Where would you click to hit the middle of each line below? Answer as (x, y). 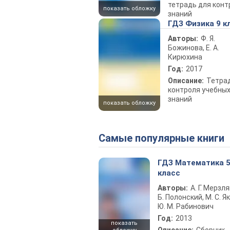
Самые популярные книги (165, 138)
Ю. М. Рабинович (186, 206)
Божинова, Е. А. (194, 47)
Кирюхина (185, 57)
